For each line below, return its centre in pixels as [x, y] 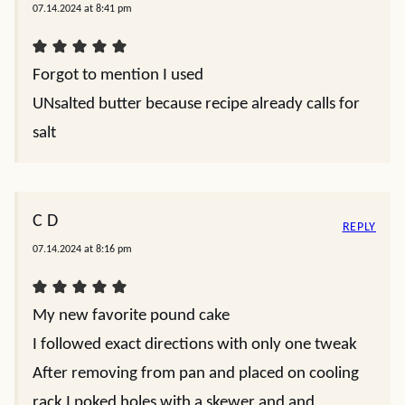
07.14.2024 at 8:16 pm [82, 250]
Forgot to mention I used [118, 75]
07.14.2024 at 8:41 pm [82, 9]
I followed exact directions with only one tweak [195, 345]
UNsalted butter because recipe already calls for [196, 104]
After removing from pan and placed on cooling [196, 374]
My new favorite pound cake [131, 316]
